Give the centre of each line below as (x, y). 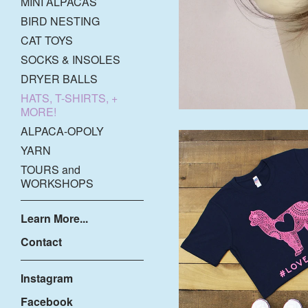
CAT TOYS (47, 41)
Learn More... (54, 219)
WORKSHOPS (57, 184)
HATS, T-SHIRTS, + (69, 98)
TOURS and (51, 170)
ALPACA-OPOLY (62, 131)
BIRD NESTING (60, 21)
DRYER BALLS (59, 79)
